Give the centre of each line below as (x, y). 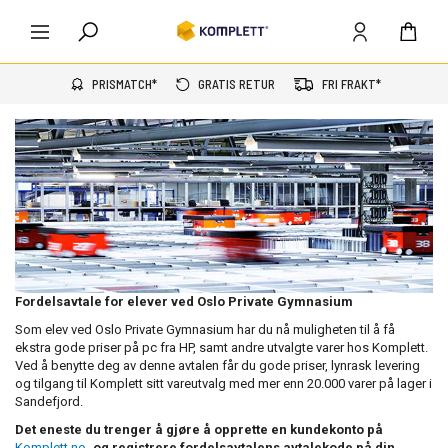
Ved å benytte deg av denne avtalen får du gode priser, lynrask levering (217, 366)
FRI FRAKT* (351, 84)
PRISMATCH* (124, 84)
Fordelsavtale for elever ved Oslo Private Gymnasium (184, 302)
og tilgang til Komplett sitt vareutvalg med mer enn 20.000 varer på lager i (223, 384)
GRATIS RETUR (236, 84)
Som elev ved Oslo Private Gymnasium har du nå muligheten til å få (205, 330)
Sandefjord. (49, 402)
